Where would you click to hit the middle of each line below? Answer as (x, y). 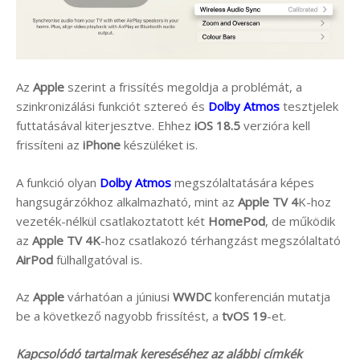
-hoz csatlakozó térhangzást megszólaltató (221, 240)
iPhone (102, 145)
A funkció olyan (58, 182)
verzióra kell (275, 126)
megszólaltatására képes (243, 182)
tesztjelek (309, 106)
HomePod (237, 221)
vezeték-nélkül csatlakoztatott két (112, 221)
